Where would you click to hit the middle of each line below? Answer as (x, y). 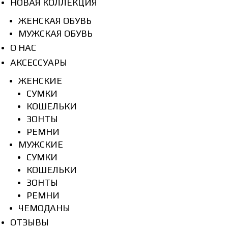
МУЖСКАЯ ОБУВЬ (55, 34)
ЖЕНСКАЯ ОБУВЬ (55, 21)
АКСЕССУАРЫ (39, 63)
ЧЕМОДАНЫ (44, 208)
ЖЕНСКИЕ (40, 81)
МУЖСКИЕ (41, 145)
